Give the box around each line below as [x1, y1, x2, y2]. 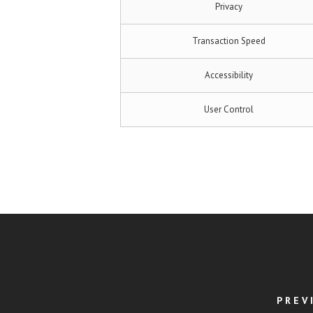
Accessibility [204, 68, 253, 81]
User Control [203, 103, 254, 115]
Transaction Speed [191, 34, 265, 47]
